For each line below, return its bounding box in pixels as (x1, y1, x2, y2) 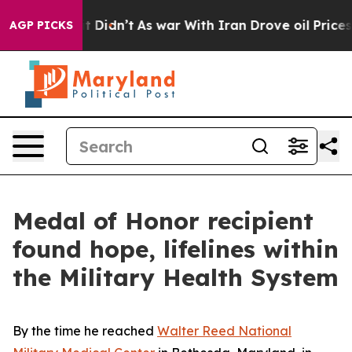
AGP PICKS (9, 18, 73, 32)
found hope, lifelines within (13, 234, 339, 264)
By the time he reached (13, 323, 157, 339)
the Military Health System (13, 262, 339, 292)
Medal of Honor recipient (13, 206, 313, 236)
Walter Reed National (157, 323, 291, 339)
